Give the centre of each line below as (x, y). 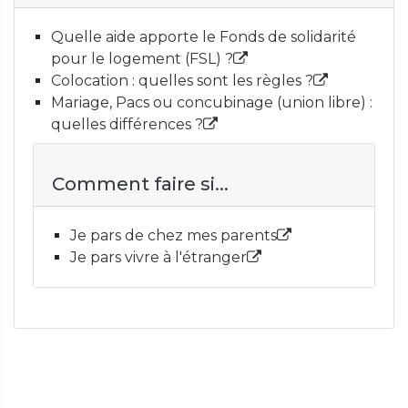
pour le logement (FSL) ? (142, 59)
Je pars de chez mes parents (173, 235)
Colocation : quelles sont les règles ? (182, 81)
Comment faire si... (140, 184)
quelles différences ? (127, 124)
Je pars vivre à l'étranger (158, 257)
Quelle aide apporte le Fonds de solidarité (204, 37)
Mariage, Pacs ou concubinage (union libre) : (212, 102)
